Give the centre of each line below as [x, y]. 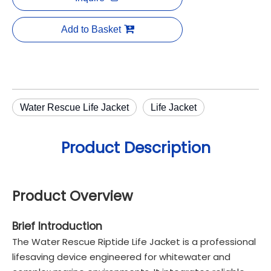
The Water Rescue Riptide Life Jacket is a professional [134, 242]
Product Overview [72, 196]
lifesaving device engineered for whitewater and [121, 257]
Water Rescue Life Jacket [74, 107]
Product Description [135, 148]
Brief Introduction [57, 226]
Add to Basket [91, 29]
